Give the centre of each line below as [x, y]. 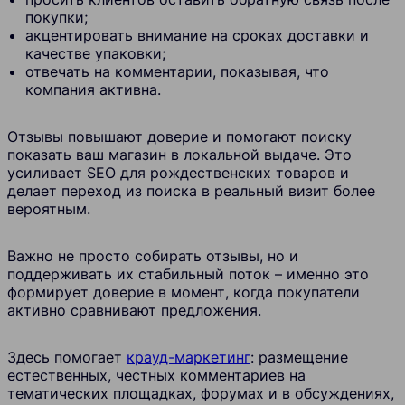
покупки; [57, 17]
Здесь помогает [67, 357]
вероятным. [49, 208]
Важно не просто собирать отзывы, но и [153, 255]
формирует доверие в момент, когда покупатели [184, 292]
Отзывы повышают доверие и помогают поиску [179, 136]
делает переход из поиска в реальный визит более [191, 190]
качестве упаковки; [95, 53]
